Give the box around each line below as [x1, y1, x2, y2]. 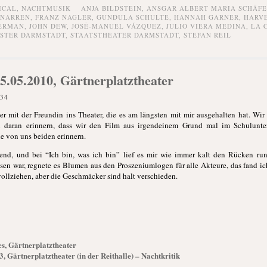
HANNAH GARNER [173, 13, 239, 21]
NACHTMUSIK [21, 4, 71, 13]
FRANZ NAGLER [35, 13, 92, 21]
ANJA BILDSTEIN [80, 4, 142, 13]
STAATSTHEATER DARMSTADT [70, 30, 179, 39]
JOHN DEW [29, 21, 67, 30]
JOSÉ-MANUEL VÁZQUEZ [71, 21, 162, 30]
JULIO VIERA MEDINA [166, 21, 246, 30]
